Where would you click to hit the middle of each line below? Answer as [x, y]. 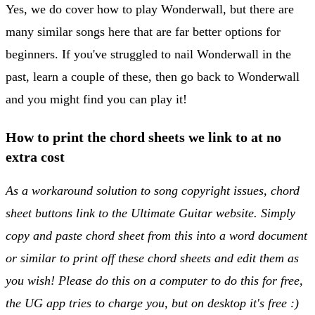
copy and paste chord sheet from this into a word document [156, 235]
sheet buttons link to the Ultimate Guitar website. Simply [150, 213]
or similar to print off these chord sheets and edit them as [152, 258]
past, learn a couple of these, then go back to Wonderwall [153, 76]
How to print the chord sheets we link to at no [143, 137]
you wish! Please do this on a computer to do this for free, [154, 280]
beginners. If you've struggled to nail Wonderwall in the [148, 54]
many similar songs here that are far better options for [143, 31]
